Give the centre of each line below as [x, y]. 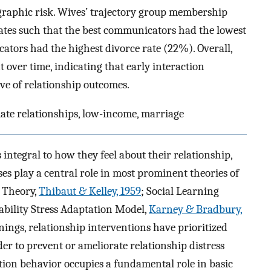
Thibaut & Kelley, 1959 [90, 191]
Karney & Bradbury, [196, 209]
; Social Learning [180, 191]
